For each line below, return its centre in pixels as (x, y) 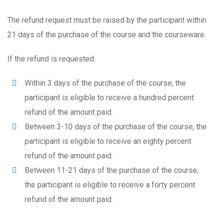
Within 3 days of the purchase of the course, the (105, 83)
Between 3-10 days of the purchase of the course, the (116, 127)
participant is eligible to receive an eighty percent (108, 141)
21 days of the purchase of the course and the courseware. (107, 35)
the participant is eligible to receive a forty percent (110, 185)
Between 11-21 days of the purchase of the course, (112, 170)
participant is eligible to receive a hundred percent (109, 98)
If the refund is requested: (51, 59)
